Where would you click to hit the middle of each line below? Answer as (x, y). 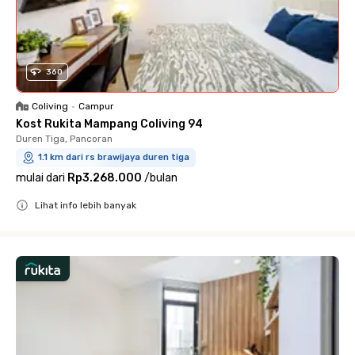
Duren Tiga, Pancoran (64, 138)
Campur (96, 106)
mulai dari (40, 177)
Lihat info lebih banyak (86, 205)
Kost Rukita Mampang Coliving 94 (109, 124)
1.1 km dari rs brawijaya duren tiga (114, 157)
